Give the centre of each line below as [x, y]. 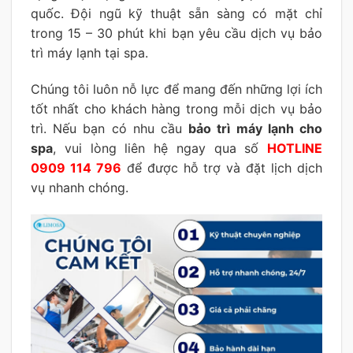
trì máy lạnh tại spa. [89, 52]
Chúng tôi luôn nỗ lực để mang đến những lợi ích [176, 89]
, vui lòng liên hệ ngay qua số [160, 148]
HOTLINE [295, 148]
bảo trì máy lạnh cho [256, 128]
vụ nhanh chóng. [80, 187]
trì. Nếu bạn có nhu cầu [110, 128]
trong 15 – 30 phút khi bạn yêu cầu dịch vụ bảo [176, 33]
